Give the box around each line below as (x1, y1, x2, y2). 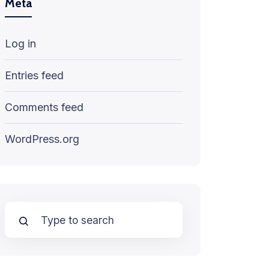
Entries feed (5, 69, 64, 82)
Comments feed (5, 101, 83, 113)
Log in (5, 37, 36, 50)
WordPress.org (5, 133, 79, 145)
